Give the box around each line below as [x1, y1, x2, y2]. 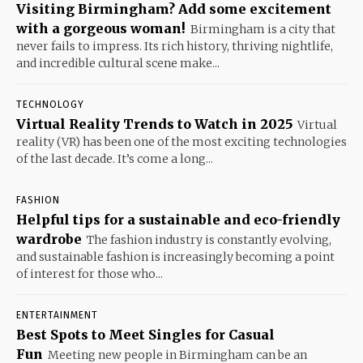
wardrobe [16, 231, 82, 248]
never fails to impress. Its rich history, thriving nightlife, [16, 39, 333, 54]
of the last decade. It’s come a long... [16, 152, 213, 167]
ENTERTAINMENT [16, 310, 98, 322]
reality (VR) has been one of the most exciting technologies [16, 135, 347, 150]
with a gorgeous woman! [16, 20, 186, 37]
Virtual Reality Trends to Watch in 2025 [16, 116, 293, 133]
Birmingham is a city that [190, 22, 335, 37]
